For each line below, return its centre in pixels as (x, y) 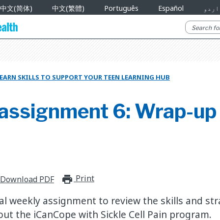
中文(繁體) (68, 8)
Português (121, 8)
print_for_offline (138, 179)
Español (171, 8)
